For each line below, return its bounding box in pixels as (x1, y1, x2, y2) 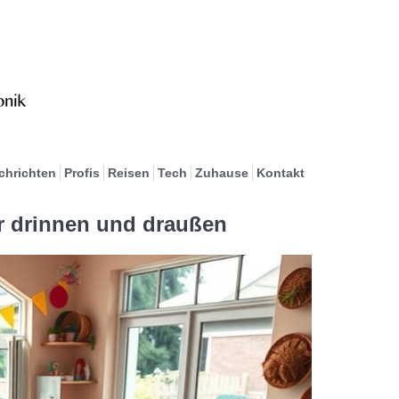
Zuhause (194, 166, 248, 180)
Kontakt (256, 166, 305, 180)
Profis (63, 166, 100, 180)
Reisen (107, 166, 150, 180)
